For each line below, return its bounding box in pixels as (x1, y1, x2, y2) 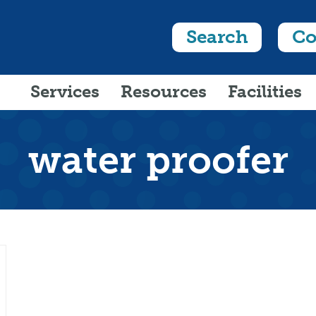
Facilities (227, 80, 302, 102)
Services (30, 80, 99, 102)
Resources (120, 80, 207, 102)
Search (186, 25, 248, 48)
